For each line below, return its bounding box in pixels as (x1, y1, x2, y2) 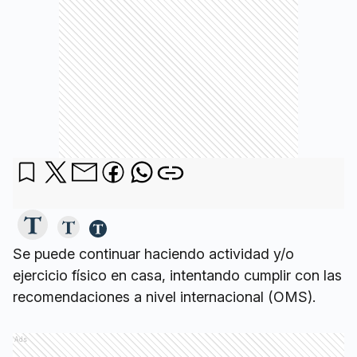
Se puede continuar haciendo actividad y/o (13, 245, 294, 263)
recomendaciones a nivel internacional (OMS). (13, 288, 316, 306)
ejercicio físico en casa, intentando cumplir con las (13, 267, 342, 284)
